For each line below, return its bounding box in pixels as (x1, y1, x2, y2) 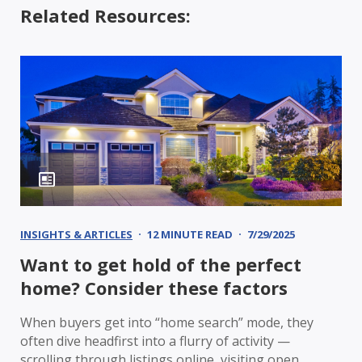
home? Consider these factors (20, 275, 288, 300)
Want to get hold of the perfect (20, 251, 301, 276)
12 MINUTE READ (147, 226, 233, 242)
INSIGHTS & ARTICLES (20, 226, 133, 242)
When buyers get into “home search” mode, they (20, 313, 314, 331)
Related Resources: (20, 2, 191, 27)
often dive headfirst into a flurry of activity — (20, 331, 290, 350)
